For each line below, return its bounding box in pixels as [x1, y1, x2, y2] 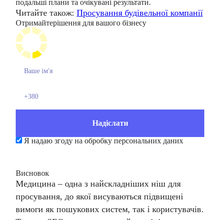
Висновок [16, 169, 49, 177]
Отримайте [16, 19, 53, 27]
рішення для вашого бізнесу [53, 19, 146, 27]
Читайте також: [16, 8, 77, 18]
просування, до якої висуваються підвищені [16, 192, 183, 201]
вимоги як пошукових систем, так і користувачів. [16, 204, 204, 214]
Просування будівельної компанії [77, 8, 203, 18]
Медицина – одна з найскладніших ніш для [16, 179, 181, 189]
